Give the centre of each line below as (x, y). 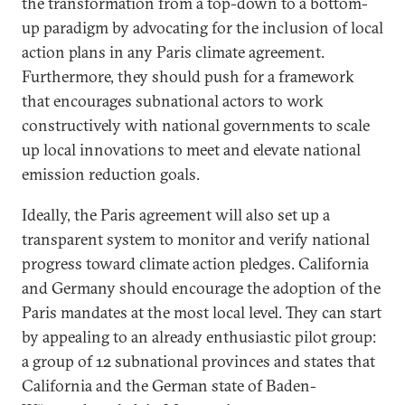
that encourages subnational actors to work (173, 101)
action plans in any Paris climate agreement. (173, 52)
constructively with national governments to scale (196, 125)
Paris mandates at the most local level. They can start (202, 312)
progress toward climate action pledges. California (195, 264)
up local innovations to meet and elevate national (191, 150)
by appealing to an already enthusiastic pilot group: (199, 337)
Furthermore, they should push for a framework (188, 76)
